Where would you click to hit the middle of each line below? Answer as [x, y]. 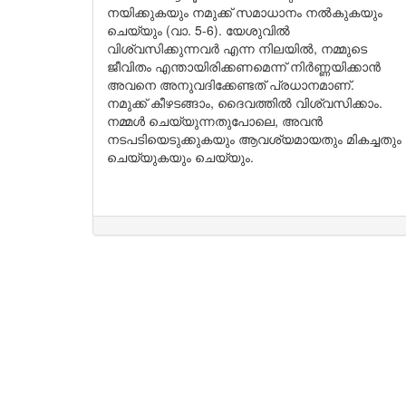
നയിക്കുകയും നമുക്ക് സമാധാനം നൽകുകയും [245, 12]
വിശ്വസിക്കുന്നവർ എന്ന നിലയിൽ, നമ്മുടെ [237, 48]
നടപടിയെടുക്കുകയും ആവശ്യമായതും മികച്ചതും [254, 139]
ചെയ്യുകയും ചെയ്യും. [182, 157]
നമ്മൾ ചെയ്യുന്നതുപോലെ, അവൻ [215, 121]
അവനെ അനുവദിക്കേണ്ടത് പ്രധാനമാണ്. [232, 84]
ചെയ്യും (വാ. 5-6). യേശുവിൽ [198, 30]
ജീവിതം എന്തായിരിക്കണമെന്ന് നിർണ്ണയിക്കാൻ [244, 66]
